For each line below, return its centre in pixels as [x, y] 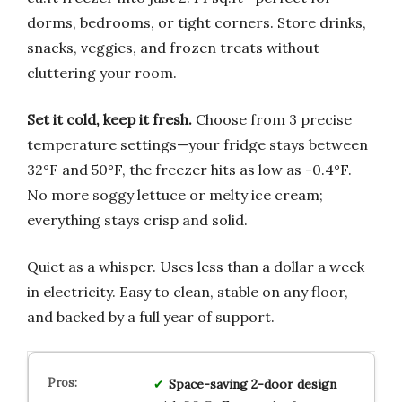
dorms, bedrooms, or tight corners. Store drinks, [197, 23]
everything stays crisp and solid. [137, 220]
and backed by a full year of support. [151, 317]
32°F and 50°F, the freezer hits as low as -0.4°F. [189, 170]
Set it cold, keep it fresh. [109, 120]
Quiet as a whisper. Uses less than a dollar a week [196, 267]
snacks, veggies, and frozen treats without [173, 48]
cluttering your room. [102, 73]
